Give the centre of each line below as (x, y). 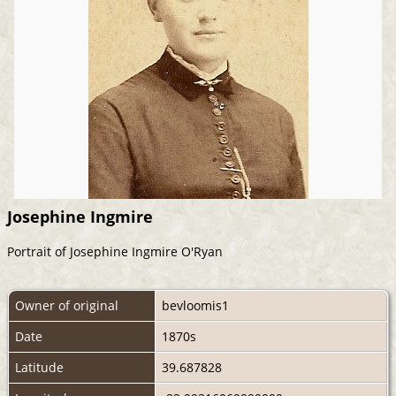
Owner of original (67, 305)
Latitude (39, 367)
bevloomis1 (195, 305)
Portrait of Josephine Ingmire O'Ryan (115, 251)
